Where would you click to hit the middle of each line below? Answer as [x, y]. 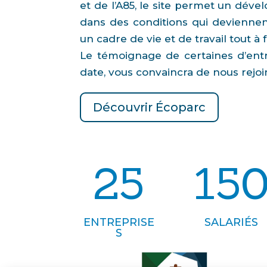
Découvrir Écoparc [150, 108]
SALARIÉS [232, 222]
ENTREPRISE [119, 222]
